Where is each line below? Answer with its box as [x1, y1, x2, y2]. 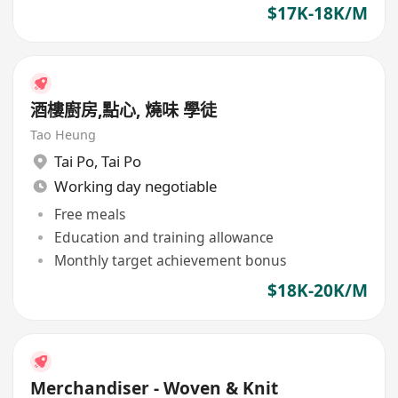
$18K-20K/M [267, 279, 368, 303]
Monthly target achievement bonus [53, 251, 286, 271]
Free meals [53, 203, 125, 224]
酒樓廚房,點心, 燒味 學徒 [30, 98, 218, 122]
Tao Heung [30, 125, 97, 143]
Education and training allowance [53, 227, 274, 247]
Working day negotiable [53, 176, 217, 197]
